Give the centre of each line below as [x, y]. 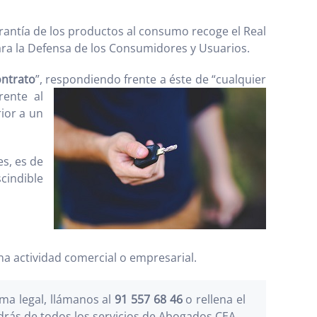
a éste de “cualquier [213, 79]
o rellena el [214, 299]
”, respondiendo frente [97, 79]
